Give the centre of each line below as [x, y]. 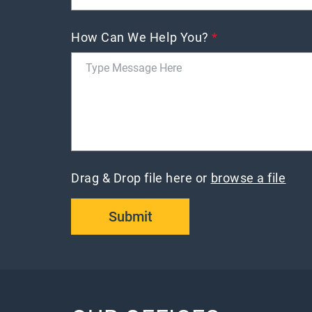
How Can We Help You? [142, 37]
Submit [130, 217]
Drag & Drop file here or [141, 178]
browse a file [248, 178]
